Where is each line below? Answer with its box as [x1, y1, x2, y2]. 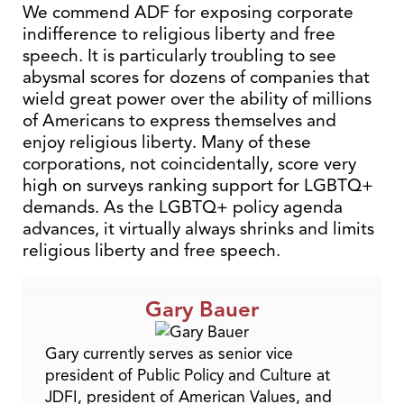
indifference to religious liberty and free [23, 23, 335, 45]
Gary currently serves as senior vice [45, 344, 293, 364]
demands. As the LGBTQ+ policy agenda [23, 196, 343, 218]
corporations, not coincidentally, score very [23, 152, 356, 175]
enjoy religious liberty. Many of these [23, 131, 311, 153]
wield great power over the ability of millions [23, 87, 372, 110]
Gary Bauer [145, 295, 259, 323]
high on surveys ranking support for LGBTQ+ [23, 174, 373, 197]
